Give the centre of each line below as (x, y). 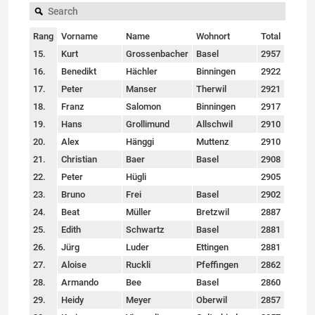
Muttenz (213, 141)
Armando (80, 282)
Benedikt (79, 71)
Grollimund (148, 124)
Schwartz (145, 229)
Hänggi (140, 141)
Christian (79, 159)
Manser (141, 89)
